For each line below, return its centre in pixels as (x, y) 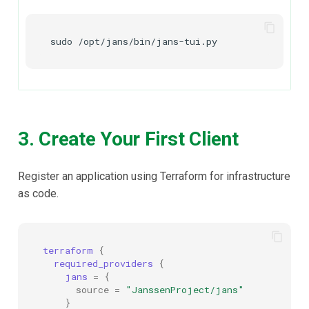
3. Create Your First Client (128, 139)
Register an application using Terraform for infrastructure (154, 177)
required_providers (103, 263)
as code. (38, 194)
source (92, 289)
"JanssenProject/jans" (185, 289)
